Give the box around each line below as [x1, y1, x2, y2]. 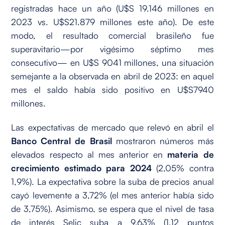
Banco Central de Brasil [11, 135, 112, 146]
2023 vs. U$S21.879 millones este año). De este [11, 16, 214, 28]
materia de [163, 149, 214, 160]
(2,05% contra [151, 162, 214, 173]
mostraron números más [111, 135, 214, 146]
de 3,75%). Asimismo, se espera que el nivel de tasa [11, 203, 214, 214]
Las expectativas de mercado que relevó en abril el [11, 122, 214, 133]
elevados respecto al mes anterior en [11, 149, 163, 160]
